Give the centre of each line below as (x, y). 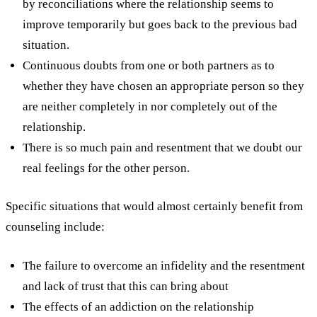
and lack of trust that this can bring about (126, 286)
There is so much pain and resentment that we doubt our (162, 147)
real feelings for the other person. (106, 168)
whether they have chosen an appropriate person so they (163, 86)
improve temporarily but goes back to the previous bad (160, 24)
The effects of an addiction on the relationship (138, 306)
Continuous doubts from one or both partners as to (149, 65)
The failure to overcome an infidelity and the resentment (164, 265)
